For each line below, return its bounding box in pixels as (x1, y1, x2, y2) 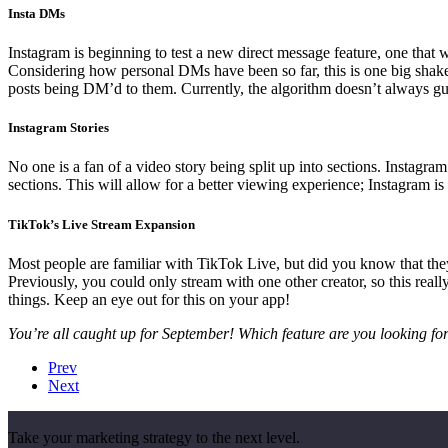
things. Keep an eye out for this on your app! (8, 290, 290, 308)
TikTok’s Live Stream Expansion (8, 216, 195, 232)
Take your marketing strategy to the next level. (8, 428, 300, 446)
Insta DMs (8, 5, 65, 21)
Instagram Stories (8, 120, 109, 136)
